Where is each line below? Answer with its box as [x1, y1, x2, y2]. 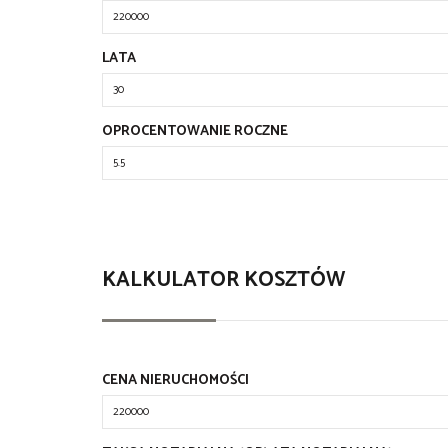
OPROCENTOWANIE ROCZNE [102, 120, 288, 144]
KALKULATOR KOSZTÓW [102, 263, 345, 298]
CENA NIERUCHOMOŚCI [102, 369, 249, 393]
